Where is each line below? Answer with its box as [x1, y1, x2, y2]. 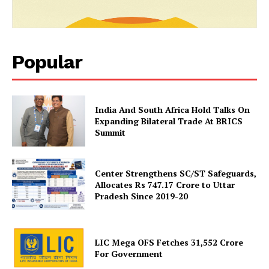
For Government [95, 247, 163, 259]
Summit [95, 127, 126, 138]
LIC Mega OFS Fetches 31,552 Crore [95, 236, 244, 248]
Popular [12, 50, 82, 73]
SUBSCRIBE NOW [100, 148, 169, 157]
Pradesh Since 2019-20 [95, 190, 189, 202]
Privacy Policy [18, 257, 76, 268]
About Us [18, 238, 56, 249]
